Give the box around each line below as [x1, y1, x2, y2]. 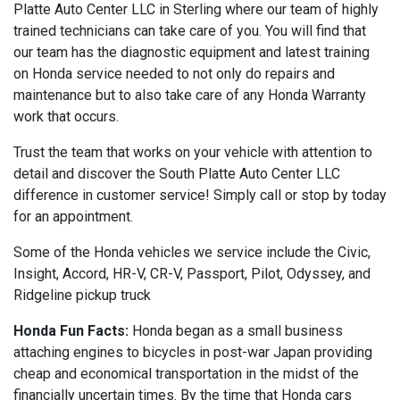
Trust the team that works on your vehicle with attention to [13, 143, 372, 161]
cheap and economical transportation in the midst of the [13, 364, 359, 382]
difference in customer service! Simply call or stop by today [13, 186, 387, 204]
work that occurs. [13, 107, 119, 125]
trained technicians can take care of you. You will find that [13, 21, 366, 39]
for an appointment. [13, 207, 133, 225]
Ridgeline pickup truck [13, 286, 151, 304]
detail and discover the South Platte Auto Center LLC [13, 164, 340, 182]
